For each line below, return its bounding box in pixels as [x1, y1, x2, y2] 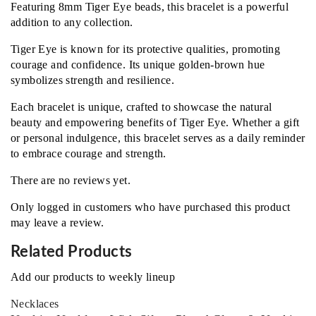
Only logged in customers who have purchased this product [11, 201, 291, 213]
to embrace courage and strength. [11, 147, 166, 159]
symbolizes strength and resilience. [11, 74, 174, 86]
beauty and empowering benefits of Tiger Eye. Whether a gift [11, 116, 300, 128]
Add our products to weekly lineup [11, 271, 176, 283]
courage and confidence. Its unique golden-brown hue [11, 59, 265, 71]
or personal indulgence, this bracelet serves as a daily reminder [11, 132, 305, 144]
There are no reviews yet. [11, 174, 130, 186]
